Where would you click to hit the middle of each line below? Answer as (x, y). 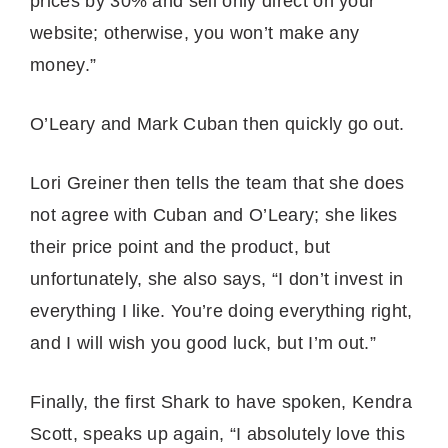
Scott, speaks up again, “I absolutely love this (218, 433)
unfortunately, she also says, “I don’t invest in (217, 278)
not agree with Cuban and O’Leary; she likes (214, 214)
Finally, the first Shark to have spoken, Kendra (221, 401)
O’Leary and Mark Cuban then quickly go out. (220, 123)
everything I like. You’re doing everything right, (221, 310)
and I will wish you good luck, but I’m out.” (203, 342)
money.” (63, 64)
